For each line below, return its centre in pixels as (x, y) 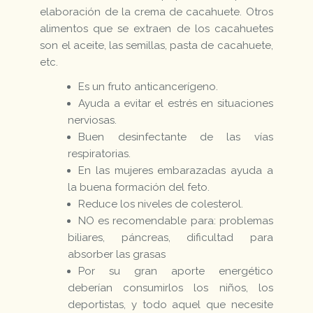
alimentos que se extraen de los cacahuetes (156, 28)
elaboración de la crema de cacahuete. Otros (156, 12)
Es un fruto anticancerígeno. (148, 86)
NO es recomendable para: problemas (176, 220)
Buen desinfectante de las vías (176, 137)
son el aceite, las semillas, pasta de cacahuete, (156, 45)
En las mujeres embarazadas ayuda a (176, 170)
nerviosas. (93, 120)
